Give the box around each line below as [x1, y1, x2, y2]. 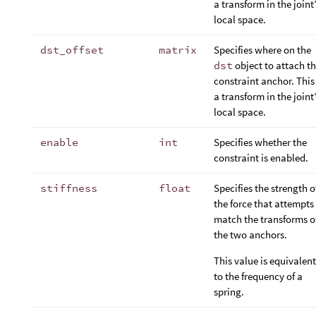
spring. [214, 284, 244, 298]
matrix [159, 42, 197, 56]
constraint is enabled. [214, 150, 308, 164]
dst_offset [40, 42, 104, 56]
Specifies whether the [214, 135, 307, 149]
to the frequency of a [214, 269, 303, 283]
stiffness [40, 181, 97, 195]
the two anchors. [214, 227, 287, 241]
